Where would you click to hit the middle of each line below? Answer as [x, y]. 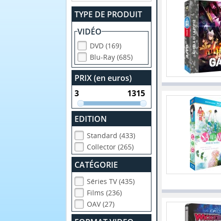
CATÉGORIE [96, 165]
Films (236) [105, 193]
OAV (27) [101, 204]
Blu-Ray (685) [111, 57]
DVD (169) [106, 45]
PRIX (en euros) [103, 78]
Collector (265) [110, 147]
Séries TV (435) [111, 182]
